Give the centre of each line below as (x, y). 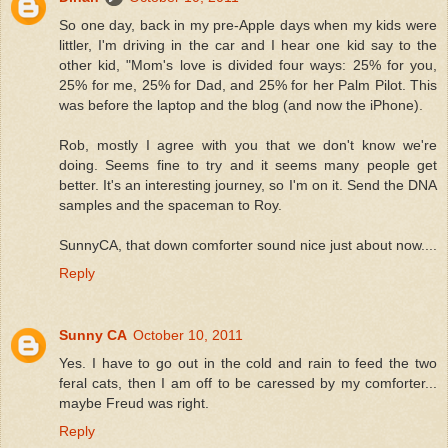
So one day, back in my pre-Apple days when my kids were (248, 24)
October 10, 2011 (188, 334)
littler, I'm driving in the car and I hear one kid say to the (248, 44)
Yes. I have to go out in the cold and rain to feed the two (248, 362)
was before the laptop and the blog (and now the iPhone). (241, 104)
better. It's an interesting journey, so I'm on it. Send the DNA (248, 184)
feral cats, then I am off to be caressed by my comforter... (248, 382)
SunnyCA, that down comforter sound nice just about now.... (248, 244)
